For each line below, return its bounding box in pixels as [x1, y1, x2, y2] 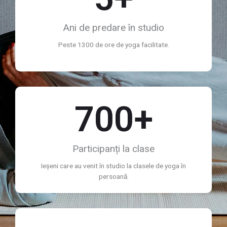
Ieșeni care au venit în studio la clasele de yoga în [41, 161, 186, 170]
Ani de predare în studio [63, 21, 164, 33]
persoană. [98, 172, 129, 180]
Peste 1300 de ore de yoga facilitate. [58, 40, 169, 49]
